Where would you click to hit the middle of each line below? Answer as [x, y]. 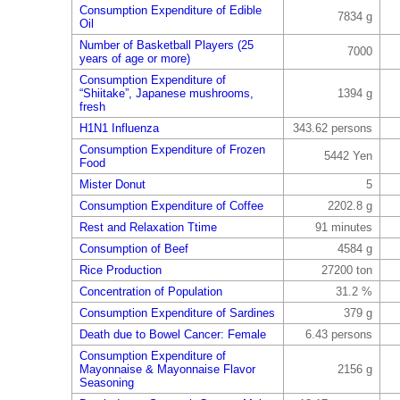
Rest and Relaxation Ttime [148, 227]
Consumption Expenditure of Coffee [171, 206]
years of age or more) [134, 58]
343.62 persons [332, 128]
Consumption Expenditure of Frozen [172, 150]
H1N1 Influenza [119, 128]
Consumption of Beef [133, 249]
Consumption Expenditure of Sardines [177, 313]
